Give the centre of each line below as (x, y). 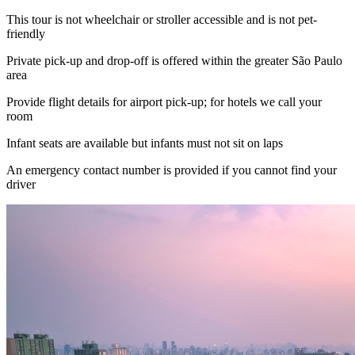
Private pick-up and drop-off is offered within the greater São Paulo (174, 60)
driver (21, 184)
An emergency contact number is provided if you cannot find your (172, 170)
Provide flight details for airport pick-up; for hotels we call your (164, 101)
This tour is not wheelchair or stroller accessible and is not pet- (162, 19)
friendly (26, 33)
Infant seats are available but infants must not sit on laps (145, 143)
